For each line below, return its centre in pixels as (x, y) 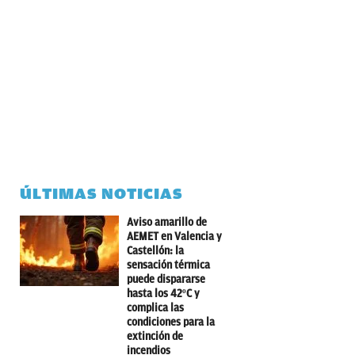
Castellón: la (155, 250)
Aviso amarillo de (167, 222)
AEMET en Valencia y (174, 236)
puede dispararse (166, 279)
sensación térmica (168, 265)
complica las (155, 307)
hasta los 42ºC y (163, 293)
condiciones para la (171, 322)
